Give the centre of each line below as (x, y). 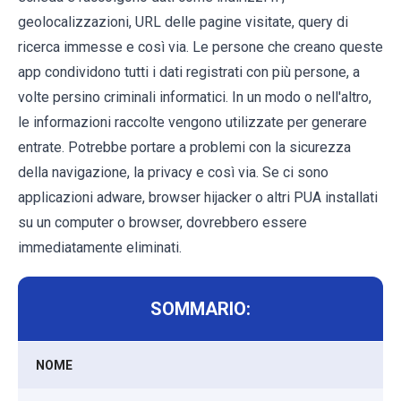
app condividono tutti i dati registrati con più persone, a (189, 72)
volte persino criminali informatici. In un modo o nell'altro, (195, 97)
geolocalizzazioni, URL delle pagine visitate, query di (183, 21)
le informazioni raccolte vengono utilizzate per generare (192, 122)
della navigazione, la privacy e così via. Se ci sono (173, 172)
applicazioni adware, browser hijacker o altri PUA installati (198, 197)
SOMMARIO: (200, 308)
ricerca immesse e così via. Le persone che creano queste (200, 47)
